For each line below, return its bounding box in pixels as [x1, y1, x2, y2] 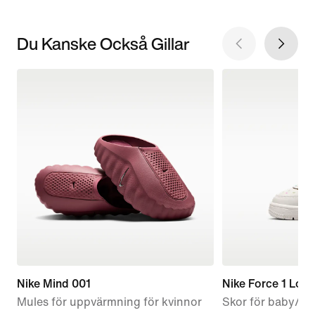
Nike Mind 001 [17, 277, 91, 290]
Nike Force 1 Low [221, 277, 311, 290]
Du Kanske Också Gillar [17, 30, 190, 56]
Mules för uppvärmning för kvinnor [17, 295, 202, 308]
